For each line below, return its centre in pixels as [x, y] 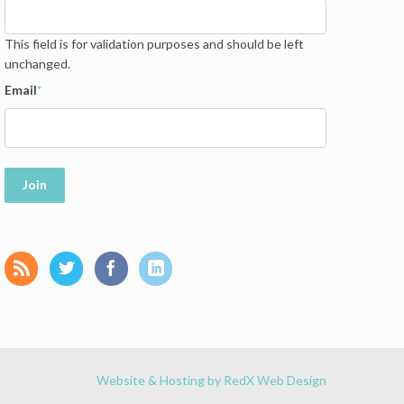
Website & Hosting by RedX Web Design [212, 381]
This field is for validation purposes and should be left [155, 44]
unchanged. [38, 64]
